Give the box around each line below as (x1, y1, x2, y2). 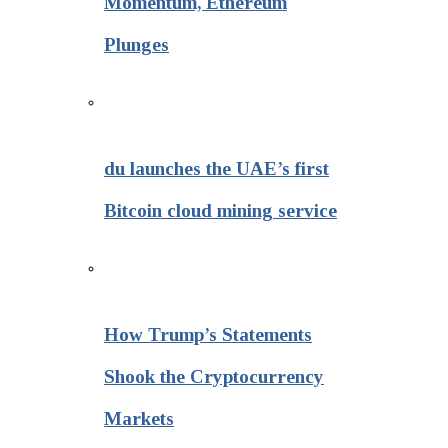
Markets (104, 408, 174, 430)
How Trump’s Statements (104, 324, 312, 346)
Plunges (104, 33, 169, 55)
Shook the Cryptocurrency (104, 366, 324, 388)
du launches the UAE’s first (104, 158, 329, 180)
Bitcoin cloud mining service (104, 200, 337, 222)
